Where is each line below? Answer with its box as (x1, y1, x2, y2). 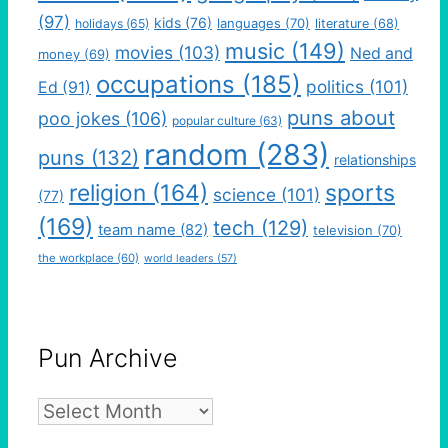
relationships (334, 151, 416, 169)
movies (115, 42, 173, 64)
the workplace (38, 251, 114, 266)
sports (325, 179, 395, 208)
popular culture (172, 113, 256, 129)
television (313, 222, 373, 239)
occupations (96, 70, 235, 100)
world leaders (144, 252, 214, 266)
